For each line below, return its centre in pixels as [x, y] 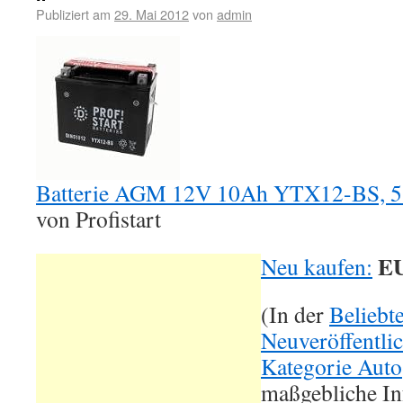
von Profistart [99, 219]
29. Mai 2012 [152, 14]
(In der [295, 314]
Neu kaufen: [317, 266]
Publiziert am [73, 14]
